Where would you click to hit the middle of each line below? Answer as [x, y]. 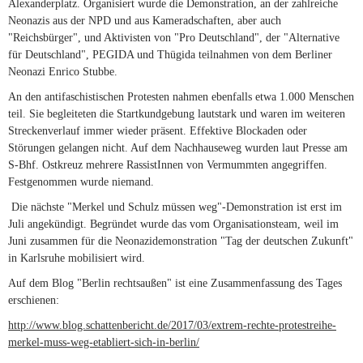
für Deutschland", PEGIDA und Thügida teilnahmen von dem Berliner [170, 55]
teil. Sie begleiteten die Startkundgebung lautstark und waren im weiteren [177, 114]
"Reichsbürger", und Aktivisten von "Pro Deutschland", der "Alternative [174, 38]
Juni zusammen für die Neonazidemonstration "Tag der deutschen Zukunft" [181, 241]
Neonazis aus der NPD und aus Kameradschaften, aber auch [145, 21]
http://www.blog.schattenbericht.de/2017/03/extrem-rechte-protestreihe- [172, 325]
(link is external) [237, 342]
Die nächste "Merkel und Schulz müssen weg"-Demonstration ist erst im [175, 207]
